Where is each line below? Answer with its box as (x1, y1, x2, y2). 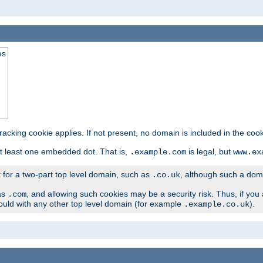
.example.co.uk (184, 200, 249, 210)
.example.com (130, 147, 186, 157)
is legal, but (186, 147, 233, 157)
